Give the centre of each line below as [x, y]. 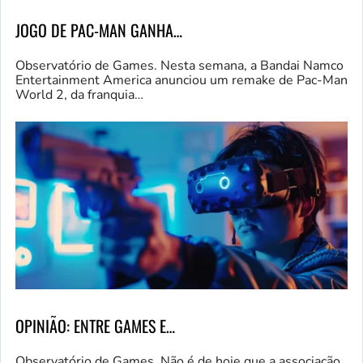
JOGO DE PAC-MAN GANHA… [99, 30]
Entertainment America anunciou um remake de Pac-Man [181, 80]
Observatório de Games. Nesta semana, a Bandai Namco [179, 65]
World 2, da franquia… [79, 94]
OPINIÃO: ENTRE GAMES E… [95, 326]
